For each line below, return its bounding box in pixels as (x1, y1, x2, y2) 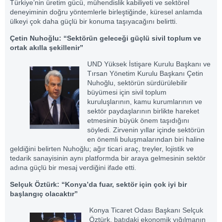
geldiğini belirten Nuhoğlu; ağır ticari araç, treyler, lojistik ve (10, 145, 194, 153)
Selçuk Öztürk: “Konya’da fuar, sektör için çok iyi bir (10, 180, 187, 188)
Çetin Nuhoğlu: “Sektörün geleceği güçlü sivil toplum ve (10, 34, 201, 42)
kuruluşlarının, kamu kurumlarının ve (87, 98, 202, 106)
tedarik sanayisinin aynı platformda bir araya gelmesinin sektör (10, 154, 206, 163)
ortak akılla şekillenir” (10, 43, 83, 52)
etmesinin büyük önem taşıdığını (87, 116, 189, 125)
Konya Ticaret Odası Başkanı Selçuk (89, 206, 203, 215)
